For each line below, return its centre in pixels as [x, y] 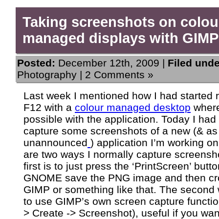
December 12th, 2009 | [111, 63]
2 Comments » [119, 75]
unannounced [55, 143]
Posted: [36, 63]
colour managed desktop [133, 108]
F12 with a [49, 108]
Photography [47, 75]
